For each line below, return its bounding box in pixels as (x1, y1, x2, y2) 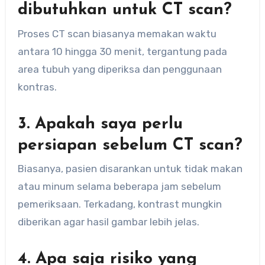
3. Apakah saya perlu (17, 115, 183, 132)
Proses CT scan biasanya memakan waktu (17, 27, 216, 40)
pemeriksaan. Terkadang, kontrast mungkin (17, 198, 222, 211)
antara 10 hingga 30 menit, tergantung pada (17, 45, 227, 57)
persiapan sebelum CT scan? (17, 137, 243, 154)
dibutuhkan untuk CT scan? (17, 2, 232, 19)
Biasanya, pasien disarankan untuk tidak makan (17, 163, 243, 175)
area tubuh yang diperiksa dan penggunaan (17, 63, 222, 75)
